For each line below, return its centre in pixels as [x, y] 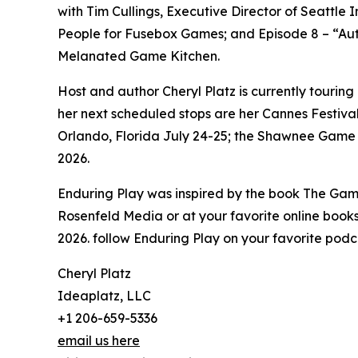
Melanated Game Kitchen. [139, 56]
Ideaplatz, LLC [104, 296]
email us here [99, 341]
